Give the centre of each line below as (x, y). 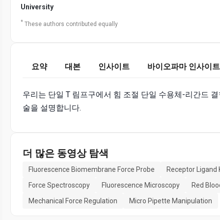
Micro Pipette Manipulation (171, 201)
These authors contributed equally (71, 24)
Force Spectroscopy (59, 185)
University (37, 7)
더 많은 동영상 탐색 (66, 153)
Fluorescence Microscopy (141, 185)
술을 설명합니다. (52, 108)
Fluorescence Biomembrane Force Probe (92, 170)
